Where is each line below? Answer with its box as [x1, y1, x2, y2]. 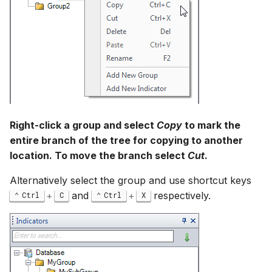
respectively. [151, 189, 211, 202]
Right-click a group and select [10, 118, 157, 131]
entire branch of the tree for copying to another [10, 134, 243, 146]
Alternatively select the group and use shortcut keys [10, 174, 251, 186]
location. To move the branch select [10, 149, 188, 161]
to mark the [182, 118, 240, 131]
